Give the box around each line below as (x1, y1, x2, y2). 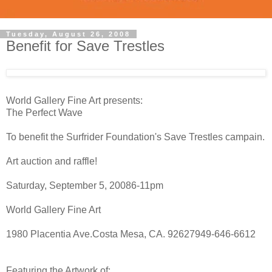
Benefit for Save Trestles (6, 38, 165, 54)
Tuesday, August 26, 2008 (6, 30, 131, 38)
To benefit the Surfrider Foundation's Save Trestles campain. (6, 131, 265, 142)
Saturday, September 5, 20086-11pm (6, 180, 163, 191)
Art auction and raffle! (6, 155, 97, 166)
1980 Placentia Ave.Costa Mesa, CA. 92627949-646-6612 (6, 228, 256, 239)
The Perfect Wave (6, 107, 83, 118)
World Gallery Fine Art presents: (6, 95, 143, 106)
